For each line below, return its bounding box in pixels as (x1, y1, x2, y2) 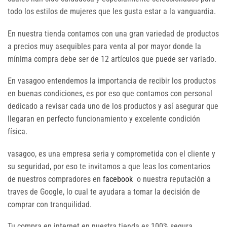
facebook (103, 174, 133, 184)
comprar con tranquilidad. (8, 199, 92, 209)
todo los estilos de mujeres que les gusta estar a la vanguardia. (8, 6, 216, 16)
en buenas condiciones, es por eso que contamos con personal (8, 89, 212, 99)
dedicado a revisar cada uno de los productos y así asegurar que (8, 101, 218, 111)
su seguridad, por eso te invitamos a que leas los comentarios (8, 161, 210, 171)
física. (8, 127, 27, 137)
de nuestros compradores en (8, 174, 103, 184)
